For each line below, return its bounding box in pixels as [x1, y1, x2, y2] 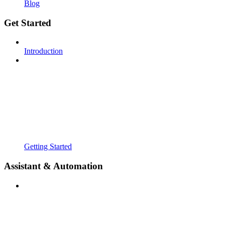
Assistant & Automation [4, 160, 103, 171]
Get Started [4, 17, 51, 28]
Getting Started [24, 142, 72, 151]
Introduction [24, 47, 63, 56]
